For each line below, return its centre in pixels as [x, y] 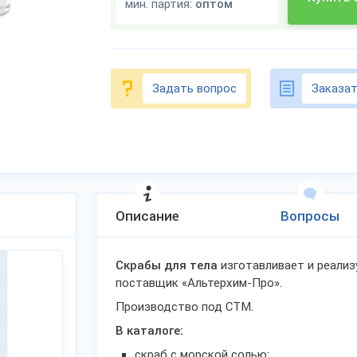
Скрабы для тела [167, 265]
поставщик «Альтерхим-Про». [199, 283]
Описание [147, 216]
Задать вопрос [194, 88]
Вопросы [310, 216]
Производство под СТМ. [184, 307]
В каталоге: [149, 331]
